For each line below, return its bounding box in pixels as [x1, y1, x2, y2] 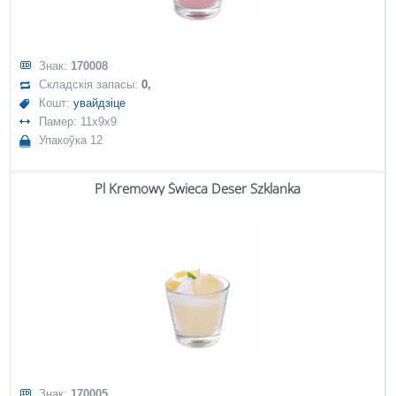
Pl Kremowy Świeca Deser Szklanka [95, 179, 301, 197]
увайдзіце [73, 96, 126, 110]
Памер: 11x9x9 [39, 115, 118, 128]
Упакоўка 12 [39, 133, 103, 147]
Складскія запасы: [39, 78, 142, 91]
